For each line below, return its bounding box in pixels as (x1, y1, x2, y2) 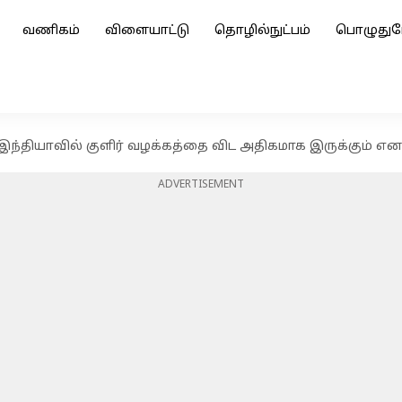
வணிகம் (22, 23, 80, 39)
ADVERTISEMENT (158, 179, 244, 191)
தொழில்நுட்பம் (214, 23, 310, 39)
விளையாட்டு (105, 23, 189, 39)
